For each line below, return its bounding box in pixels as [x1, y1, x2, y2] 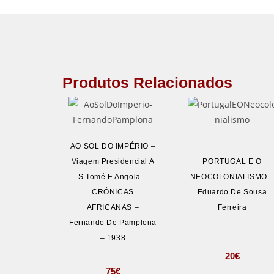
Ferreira [217, 202, 247, 212]
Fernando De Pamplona [69, 218, 157, 227]
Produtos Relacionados [62, 74, 232, 91]
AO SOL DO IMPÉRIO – [70, 141, 156, 150]
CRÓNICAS [92, 187, 134, 196]
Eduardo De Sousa [197, 187, 267, 196]
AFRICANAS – [86, 202, 139, 212]
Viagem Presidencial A [71, 157, 155, 166]
